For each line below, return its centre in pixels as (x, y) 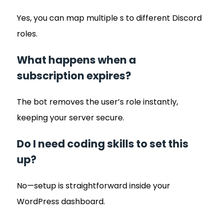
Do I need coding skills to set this (103, 144)
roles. (27, 34)
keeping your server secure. (71, 117)
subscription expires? (74, 75)
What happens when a (76, 60)
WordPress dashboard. (61, 201)
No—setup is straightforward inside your (93, 185)
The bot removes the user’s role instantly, (97, 102)
